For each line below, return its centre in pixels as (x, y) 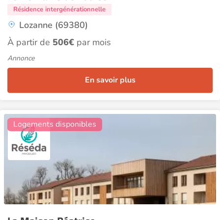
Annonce (21, 58)
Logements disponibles (55, 124)
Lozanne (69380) (54, 25)
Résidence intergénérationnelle (59, 9)
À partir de (30, 42)
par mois (93, 42)
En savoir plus (110, 80)
